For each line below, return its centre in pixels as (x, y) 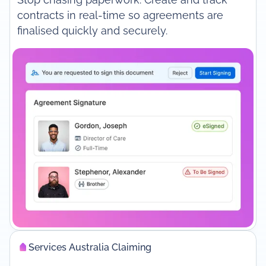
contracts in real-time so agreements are (120, 15)
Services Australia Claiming (90, 247)
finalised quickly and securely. (92, 30)
